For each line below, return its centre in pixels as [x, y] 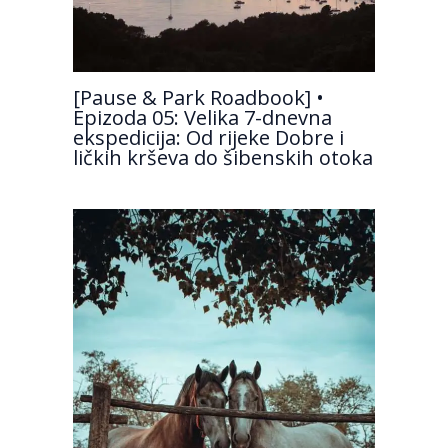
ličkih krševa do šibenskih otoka [222, 157]
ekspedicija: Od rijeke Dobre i [208, 137]
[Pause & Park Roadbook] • [198, 97]
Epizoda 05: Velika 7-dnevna [202, 117]
